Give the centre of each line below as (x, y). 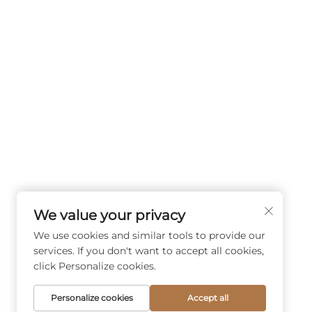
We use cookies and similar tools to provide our (149, 235)
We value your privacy (109, 215)
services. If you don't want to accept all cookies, (149, 251)
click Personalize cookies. (95, 266)
